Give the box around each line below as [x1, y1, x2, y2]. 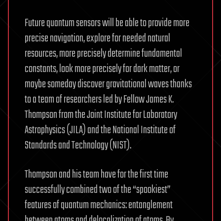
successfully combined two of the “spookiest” [25, 181, 171, 198]
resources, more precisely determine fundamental [25, 45, 182, 62]
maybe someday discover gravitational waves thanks [25, 75, 192, 93]
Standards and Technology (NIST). [25, 137, 131, 154]
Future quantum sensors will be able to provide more [25, 14, 189, 32]
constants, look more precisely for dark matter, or [25, 60, 180, 77]
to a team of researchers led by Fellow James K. [25, 91, 174, 108]
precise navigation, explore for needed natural [25, 30, 170, 47]
